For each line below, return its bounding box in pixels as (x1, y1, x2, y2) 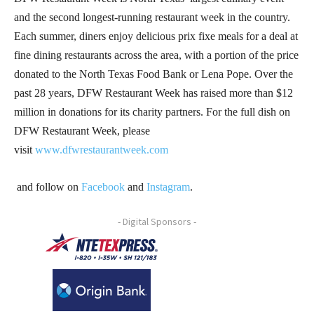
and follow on (14, 180, 81, 193)
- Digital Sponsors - (118, 214, 196, 228)
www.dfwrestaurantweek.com (35, 143, 168, 156)
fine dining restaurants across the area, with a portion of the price (14, 48, 299, 61)
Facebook (81, 180, 125, 193)
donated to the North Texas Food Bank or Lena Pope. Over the (14, 67, 293, 80)
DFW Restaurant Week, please (14, 124, 150, 137)
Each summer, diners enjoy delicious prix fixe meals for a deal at (14, 29, 298, 42)
